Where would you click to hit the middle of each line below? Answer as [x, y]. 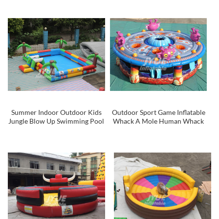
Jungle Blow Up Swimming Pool [56, 121]
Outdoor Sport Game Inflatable [158, 112]
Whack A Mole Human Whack [158, 121]
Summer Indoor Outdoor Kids [56, 112]
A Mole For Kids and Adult [158, 130]
